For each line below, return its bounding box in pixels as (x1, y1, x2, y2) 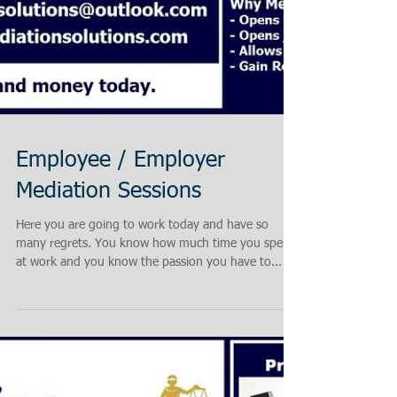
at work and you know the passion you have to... (16, 336, 282, 348)
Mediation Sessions (16, 261, 201, 283)
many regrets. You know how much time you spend (16, 317, 297, 330)
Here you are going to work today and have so (16, 299, 269, 311)
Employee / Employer (16, 230, 225, 252)
